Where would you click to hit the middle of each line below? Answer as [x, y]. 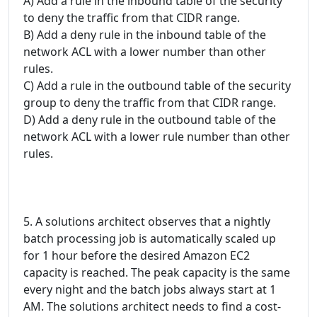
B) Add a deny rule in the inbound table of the [145, 35]
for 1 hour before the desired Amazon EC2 [137, 256]
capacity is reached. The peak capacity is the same [157, 273]
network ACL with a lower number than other [145, 52]
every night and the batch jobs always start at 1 [150, 290]
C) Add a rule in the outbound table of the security [157, 86]
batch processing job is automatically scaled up [150, 239]
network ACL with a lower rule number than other [157, 137]
